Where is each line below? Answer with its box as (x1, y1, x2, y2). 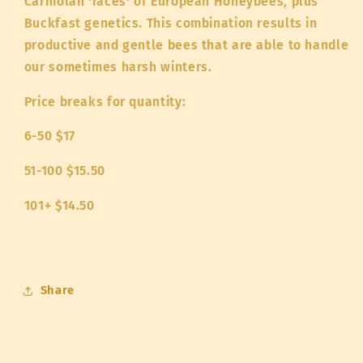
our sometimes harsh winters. (23, 58, 212, 75)
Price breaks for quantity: (23, 93, 186, 109)
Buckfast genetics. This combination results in (23, 15, 318, 31)
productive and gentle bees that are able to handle (23, 36, 349, 53)
